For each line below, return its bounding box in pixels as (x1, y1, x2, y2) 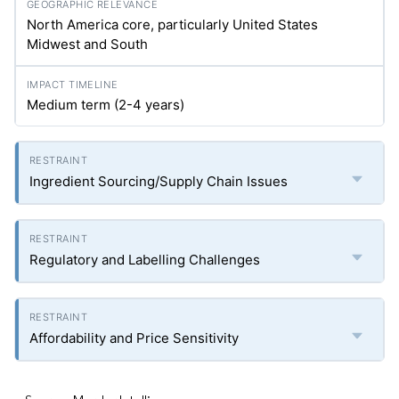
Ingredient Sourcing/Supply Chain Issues (29, 173, 288, 191)
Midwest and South (27, 36, 148, 53)
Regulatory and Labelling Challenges (29, 251, 260, 269)
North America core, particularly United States (27, 16, 318, 34)
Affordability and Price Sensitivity (29, 330, 239, 347)
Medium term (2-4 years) (27, 96, 184, 114)
